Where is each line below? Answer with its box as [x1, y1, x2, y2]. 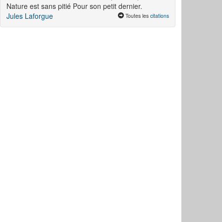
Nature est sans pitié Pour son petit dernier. [6, 1, 142, 11]
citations [150, 12, 169, 20]
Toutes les [125, 12, 150, 20]
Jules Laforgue [6, 11, 53, 21]
